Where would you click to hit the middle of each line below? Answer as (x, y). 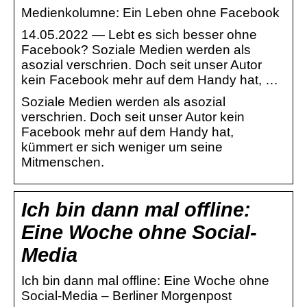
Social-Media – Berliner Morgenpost (126, 295)
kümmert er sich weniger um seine (122, 147)
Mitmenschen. (63, 162)
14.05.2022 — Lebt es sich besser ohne (139, 34)
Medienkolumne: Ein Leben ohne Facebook (150, 12)
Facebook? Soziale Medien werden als (136, 49)
